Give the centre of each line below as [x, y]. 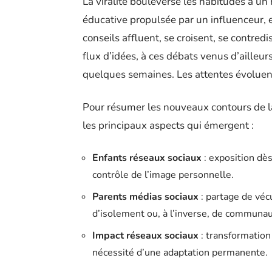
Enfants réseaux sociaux [147, 158]
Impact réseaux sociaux [145, 236]
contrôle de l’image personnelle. [163, 175]
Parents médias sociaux [145, 197]
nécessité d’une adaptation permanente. [180, 253]
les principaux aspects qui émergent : [168, 126]
